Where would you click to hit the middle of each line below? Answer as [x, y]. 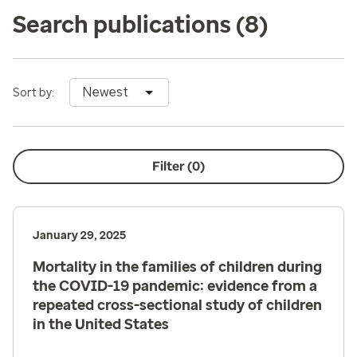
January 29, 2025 [79, 235]
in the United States [101, 324]
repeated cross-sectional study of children [177, 305]
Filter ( [172, 166]
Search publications [124, 24]
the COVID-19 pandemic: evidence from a [175, 286]
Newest [105, 92]
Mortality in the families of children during [177, 267]
